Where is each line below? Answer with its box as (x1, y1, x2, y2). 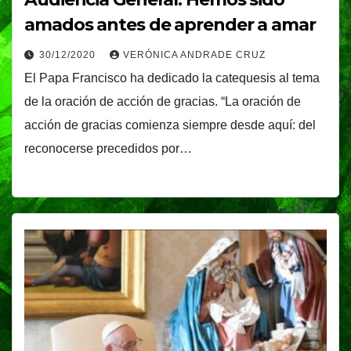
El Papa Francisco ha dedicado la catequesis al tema (24, 71, 320, 85)
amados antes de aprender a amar (24, 14, 316, 36)
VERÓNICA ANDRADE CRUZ (123, 49, 266, 61)
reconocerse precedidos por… (24, 142, 192, 156)
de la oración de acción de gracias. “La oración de (24, 95, 301, 109)
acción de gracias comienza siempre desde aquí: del (24, 118, 316, 132)
